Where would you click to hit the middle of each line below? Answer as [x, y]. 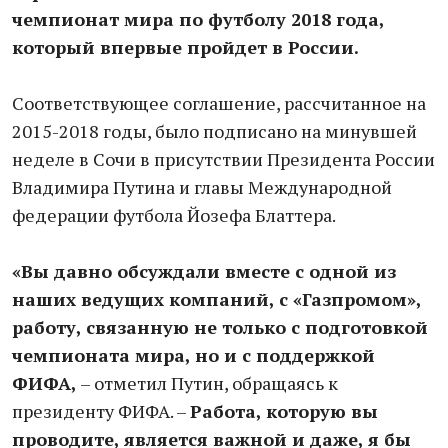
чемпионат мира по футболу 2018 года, [198, 19]
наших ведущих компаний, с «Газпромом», [216, 299]
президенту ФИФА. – [101, 411]
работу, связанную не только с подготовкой [220, 327]
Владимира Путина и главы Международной [202, 187]
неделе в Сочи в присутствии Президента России [223, 159]
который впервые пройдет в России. [185, 47]
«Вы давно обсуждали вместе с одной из [204, 271]
